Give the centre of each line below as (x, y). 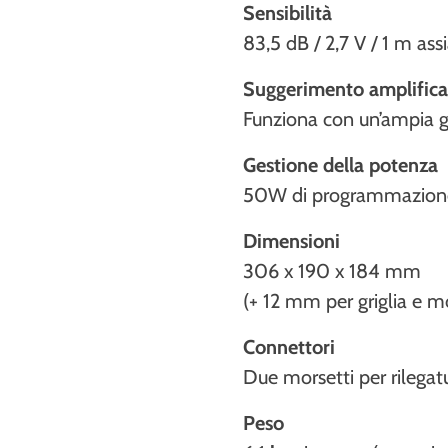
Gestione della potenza (341, 165)
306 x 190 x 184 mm (332, 271)
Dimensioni (292, 241)
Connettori (289, 347)
